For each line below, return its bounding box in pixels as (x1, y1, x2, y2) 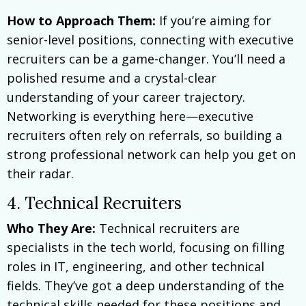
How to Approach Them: (7, 12, 156, 29)
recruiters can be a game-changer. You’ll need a (7, 50, 286, 67)
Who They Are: (7, 219, 96, 236)
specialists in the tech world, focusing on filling (7, 238, 285, 255)
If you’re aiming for (156, 12, 271, 29)
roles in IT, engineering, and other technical (7, 258, 264, 275)
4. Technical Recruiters (7, 192, 182, 214)
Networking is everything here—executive (7, 107, 253, 124)
